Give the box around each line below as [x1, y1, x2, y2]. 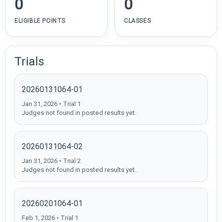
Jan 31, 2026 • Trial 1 [22, 100, 81, 108]
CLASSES [124, 17, 151, 25]
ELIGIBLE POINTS [14, 17, 65, 25]
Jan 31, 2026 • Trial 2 [22, 157, 81, 165]
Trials [14, 55, 44, 69]
